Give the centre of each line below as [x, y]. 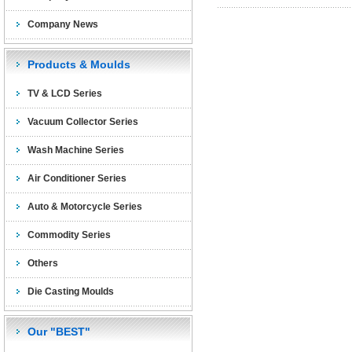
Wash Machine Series [76, 150]
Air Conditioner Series [77, 178]
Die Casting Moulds [71, 291]
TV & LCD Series [65, 93]
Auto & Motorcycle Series [85, 207]
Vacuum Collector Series [83, 122]
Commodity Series [69, 235]
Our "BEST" [59, 332]
